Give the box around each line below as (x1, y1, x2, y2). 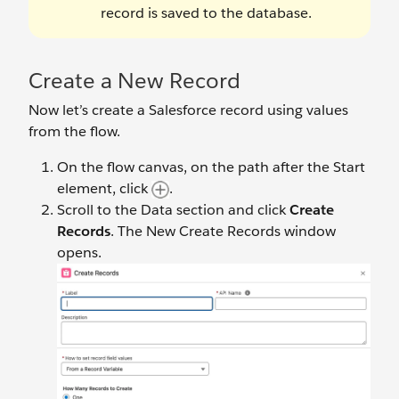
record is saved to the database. (101, 3, 312, 22)
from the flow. (28, 121, 120, 141)
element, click (57, 178, 151, 198)
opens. (57, 242, 102, 262)
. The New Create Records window (110, 221, 336, 240)
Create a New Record (28, 66, 240, 94)
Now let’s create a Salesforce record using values (28, 100, 348, 119)
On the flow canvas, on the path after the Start (57, 157, 365, 176)
